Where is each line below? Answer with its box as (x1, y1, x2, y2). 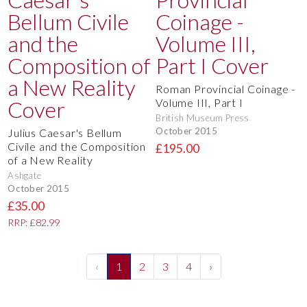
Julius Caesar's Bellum (8, 126, 122, 140)
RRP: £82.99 (8, 217, 60, 229)
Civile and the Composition (8, 140, 146, 153)
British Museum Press (156, 112, 249, 124)
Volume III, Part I (156, 96, 243, 110)
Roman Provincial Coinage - (156, 82, 295, 96)
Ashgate (8, 170, 42, 182)
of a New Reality (8, 153, 93, 167)
